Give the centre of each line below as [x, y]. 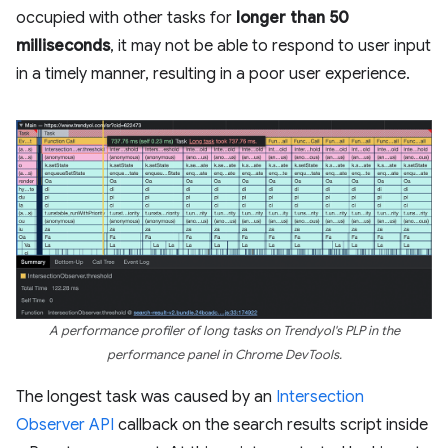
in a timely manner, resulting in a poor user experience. [213, 73]
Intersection [320, 397]
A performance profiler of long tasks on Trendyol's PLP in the [224, 331]
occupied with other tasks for [126, 17]
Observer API [65, 425]
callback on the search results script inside [271, 425]
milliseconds [63, 45]
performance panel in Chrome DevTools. [224, 355]
